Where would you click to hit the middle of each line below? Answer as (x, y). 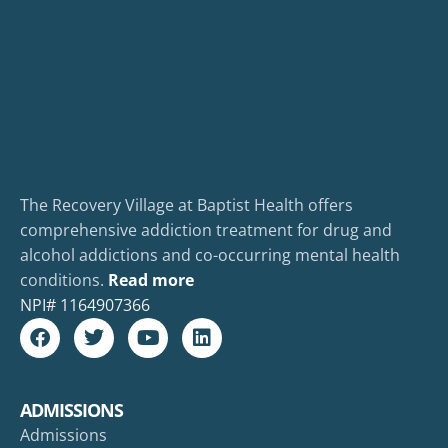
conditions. (62, 280)
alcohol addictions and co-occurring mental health (210, 255)
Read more (151, 280)
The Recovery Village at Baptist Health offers (186, 205)
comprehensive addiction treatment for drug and (206, 230)
